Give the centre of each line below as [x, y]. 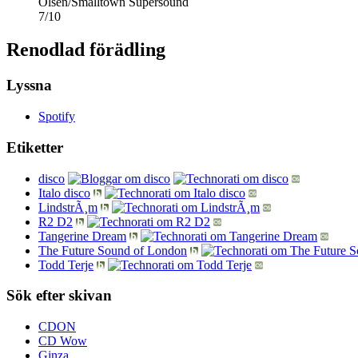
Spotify [57, 117]
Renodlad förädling [86, 50]
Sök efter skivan [59, 296]
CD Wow [63, 340]
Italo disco [64, 193]
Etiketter [35, 147]
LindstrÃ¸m [68, 207]
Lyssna [29, 86]
